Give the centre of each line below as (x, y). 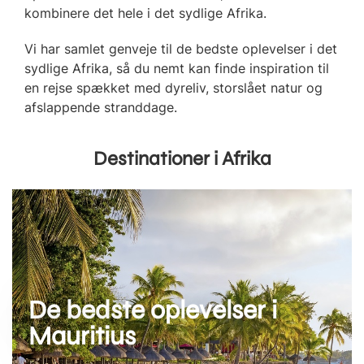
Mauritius (82, 336)
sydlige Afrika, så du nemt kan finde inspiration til (177, 68)
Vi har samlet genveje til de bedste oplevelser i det (181, 48)
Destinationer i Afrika (182, 158)
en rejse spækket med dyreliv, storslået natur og (173, 87)
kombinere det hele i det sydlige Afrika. (145, 13)
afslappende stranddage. (101, 107)
